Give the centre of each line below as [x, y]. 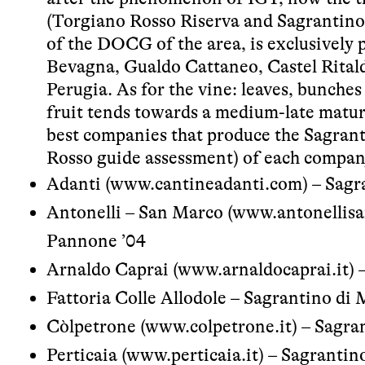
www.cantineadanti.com [206, 183]
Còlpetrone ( [96, 326]
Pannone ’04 [96, 240]
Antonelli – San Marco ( [139, 212]
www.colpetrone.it [218, 326]
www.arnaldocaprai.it [263, 269]
